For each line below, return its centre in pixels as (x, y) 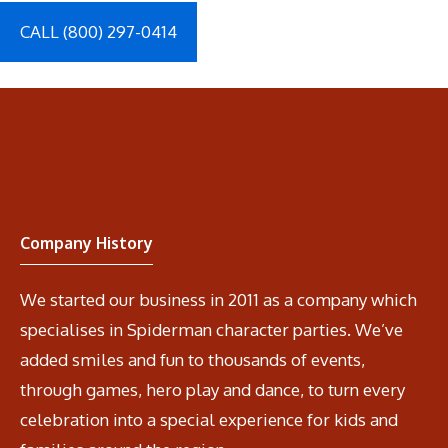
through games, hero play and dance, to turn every (212, 389)
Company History (86, 242)
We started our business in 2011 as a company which (218, 299)
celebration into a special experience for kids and (209, 419)
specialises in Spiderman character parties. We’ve (211, 329)
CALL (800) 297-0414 (98, 32)
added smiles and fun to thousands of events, (192, 359)
